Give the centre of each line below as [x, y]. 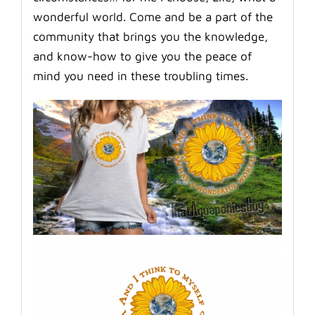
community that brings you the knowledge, [150, 36]
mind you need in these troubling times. [140, 76]
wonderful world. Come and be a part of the [153, 17]
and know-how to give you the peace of [142, 56]
